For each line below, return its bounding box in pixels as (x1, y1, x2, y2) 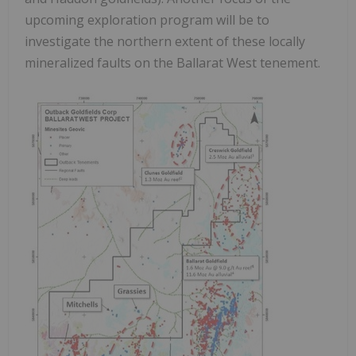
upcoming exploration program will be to (25, 10, 269, 29)
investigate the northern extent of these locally (25, 32, 305, 50)
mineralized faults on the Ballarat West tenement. (25, 53, 320, 72)
